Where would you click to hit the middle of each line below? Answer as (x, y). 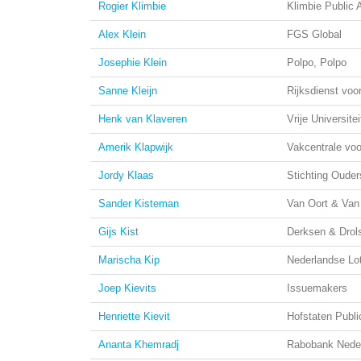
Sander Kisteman (139, 203)
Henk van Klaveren (143, 119)
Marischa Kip (129, 260)
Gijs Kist (118, 232)
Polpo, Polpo (317, 62)
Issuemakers (317, 288)
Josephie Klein (133, 62)
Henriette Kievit (134, 316)
